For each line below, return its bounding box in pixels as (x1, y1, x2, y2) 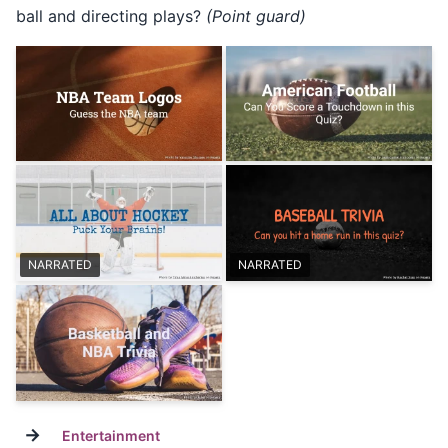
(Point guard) (206, 5, 306, 26)
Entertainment (62, 427, 160, 445)
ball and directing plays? (16, 5, 206, 26)
